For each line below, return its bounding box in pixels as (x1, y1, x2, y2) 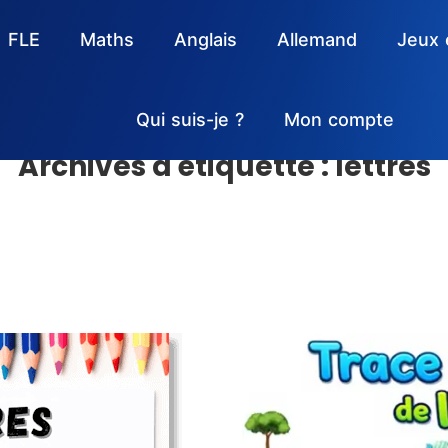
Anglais (174, 29, 237, 50)
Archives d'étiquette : (17, 147, 335, 186)
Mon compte (283, 109, 394, 130)
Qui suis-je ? (135, 109, 244, 130)
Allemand (277, 29, 357, 50)
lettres (334, 147, 431, 186)
